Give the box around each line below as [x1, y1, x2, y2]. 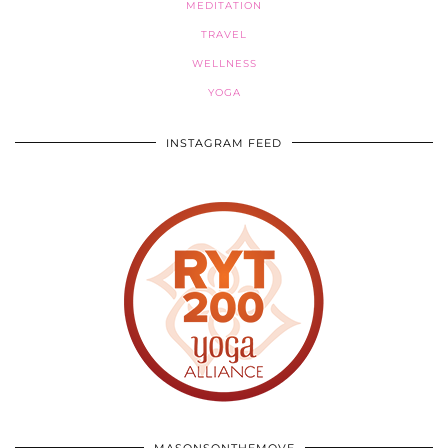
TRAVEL [201, 28, 247, 42]
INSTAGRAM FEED [166, 136, 282, 151]
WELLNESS [191, 57, 257, 71]
